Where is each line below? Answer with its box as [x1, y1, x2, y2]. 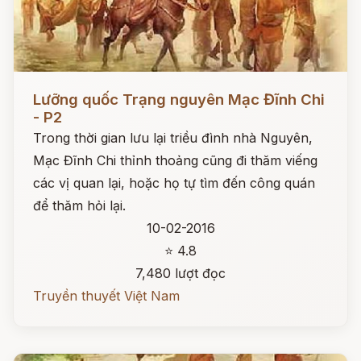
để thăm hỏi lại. [33, 197, 126, 214]
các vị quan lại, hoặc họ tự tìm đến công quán [33, 175, 315, 191]
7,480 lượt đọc [135, 265, 226, 281]
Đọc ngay [14, 79, 73, 95]
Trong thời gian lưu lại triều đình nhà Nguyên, [33, 130, 313, 146]
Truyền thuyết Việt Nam [33, 288, 180, 304]
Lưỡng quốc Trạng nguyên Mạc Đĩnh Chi [33, 90, 325, 109]
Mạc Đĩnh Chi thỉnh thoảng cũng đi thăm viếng [33, 152, 317, 168]
